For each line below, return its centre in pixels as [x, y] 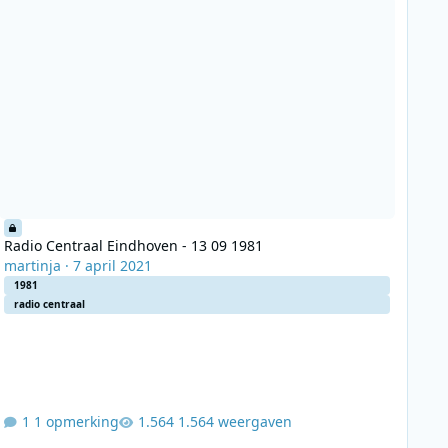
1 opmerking [76, 421]
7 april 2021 [112, 266]
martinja [32, 266]
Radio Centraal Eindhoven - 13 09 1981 [133, 246]
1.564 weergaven [234, 421]
